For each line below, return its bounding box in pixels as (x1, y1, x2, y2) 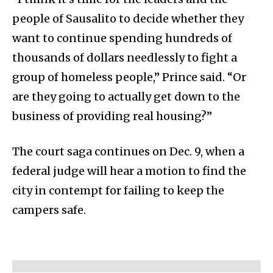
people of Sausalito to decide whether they (12, 12, 244, 26)
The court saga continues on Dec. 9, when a (12, 144, 244, 159)
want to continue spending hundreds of (12, 31, 232, 46)
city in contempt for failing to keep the (12, 183, 224, 198)
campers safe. (12, 203, 86, 218)
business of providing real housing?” (12, 109, 212, 124)
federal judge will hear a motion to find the (12, 164, 246, 179)
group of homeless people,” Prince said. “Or (12, 70, 246, 85)
